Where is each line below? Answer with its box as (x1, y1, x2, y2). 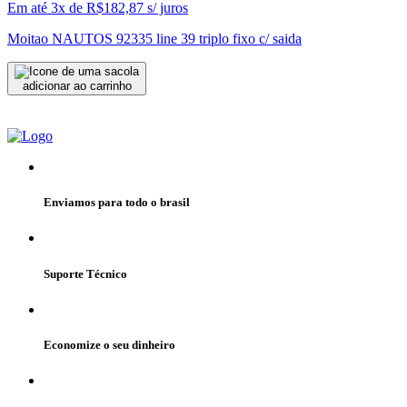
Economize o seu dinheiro (44, 337, 175, 352)
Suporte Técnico (44, 266, 127, 281)
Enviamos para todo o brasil (44, 195, 190, 210)
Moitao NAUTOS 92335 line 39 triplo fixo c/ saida (7, 31, 302, 47)
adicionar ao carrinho (22, 79, 132, 94)
